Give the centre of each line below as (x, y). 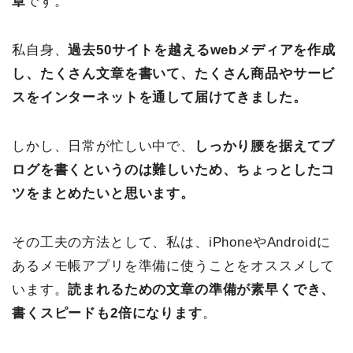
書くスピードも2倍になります (107, 313)
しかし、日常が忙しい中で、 (103, 146)
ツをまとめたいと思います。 (103, 193)
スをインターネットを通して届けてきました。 (160, 97)
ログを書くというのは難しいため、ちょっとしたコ (174, 169)
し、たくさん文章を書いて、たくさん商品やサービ (174, 73)
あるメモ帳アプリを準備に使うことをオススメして (174, 266)
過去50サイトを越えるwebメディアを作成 (202, 50)
